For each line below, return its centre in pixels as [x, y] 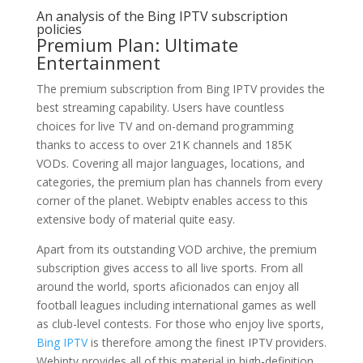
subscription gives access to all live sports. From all [169, 268]
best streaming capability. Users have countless [160, 107]
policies [59, 29]
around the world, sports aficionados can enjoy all [167, 286]
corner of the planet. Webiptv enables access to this [172, 201]
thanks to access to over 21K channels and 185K [164, 145]
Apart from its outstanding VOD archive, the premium [176, 249]
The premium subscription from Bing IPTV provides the [180, 89]
